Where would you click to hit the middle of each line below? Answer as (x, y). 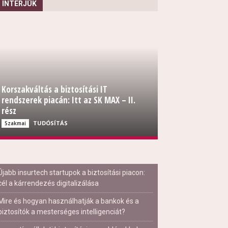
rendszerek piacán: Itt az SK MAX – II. (68, 100)
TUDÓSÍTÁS (50, 123)
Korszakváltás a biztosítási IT (54, 89)
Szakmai (15, 123)
